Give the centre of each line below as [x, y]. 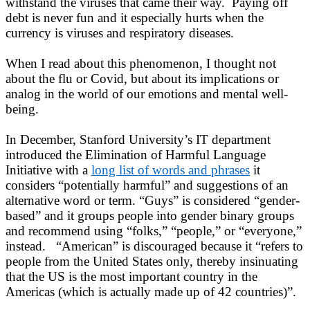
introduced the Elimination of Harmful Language [136, 154]
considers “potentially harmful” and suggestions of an [147, 185]
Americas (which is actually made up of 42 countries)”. [151, 291]
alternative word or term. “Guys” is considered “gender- [153, 200]
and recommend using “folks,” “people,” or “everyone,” [154, 230]
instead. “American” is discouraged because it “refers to [154, 246]
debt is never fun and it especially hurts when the [135, 17]
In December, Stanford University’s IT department [138, 139]
